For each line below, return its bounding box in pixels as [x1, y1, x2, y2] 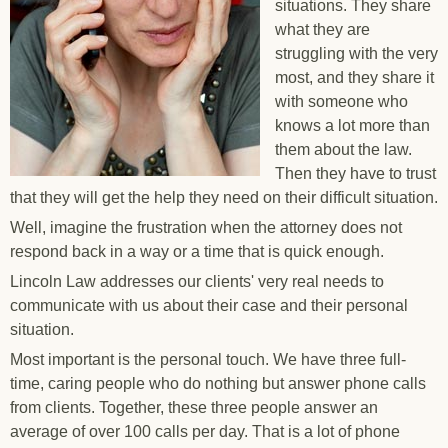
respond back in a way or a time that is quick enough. [10, 243, 384, 260]
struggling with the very [275, 45, 438, 62]
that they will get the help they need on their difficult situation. [10, 189, 438, 206]
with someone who [275, 93, 408, 110]
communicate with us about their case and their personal [10, 297, 408, 314]
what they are [275, 21, 370, 38]
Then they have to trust [275, 165, 436, 182]
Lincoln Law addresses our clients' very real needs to [10, 273, 384, 290]
